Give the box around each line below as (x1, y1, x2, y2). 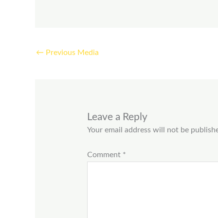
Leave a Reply (87, 111, 147, 122)
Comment (87, 150, 123, 159)
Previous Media (44, 49, 99, 57)
